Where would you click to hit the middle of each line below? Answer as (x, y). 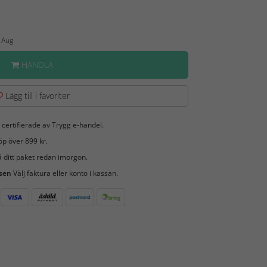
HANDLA (36, 65)
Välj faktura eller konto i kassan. (64, 173)
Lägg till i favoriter (36, 96)
